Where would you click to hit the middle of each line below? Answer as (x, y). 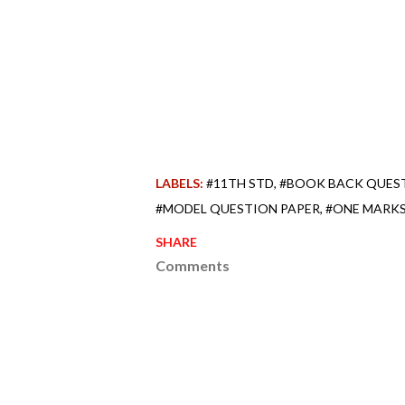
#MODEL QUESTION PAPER (238, 209)
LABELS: (179, 184)
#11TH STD (240, 184)
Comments (193, 266)
